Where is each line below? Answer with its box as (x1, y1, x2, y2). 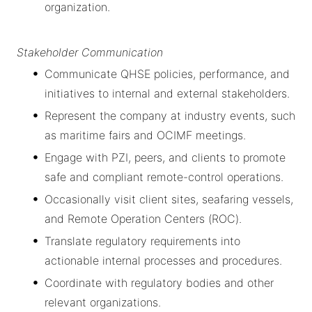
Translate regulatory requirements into (45, 233, 240, 248)
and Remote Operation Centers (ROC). (45, 211, 242, 226)
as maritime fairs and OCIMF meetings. (45, 127, 246, 142)
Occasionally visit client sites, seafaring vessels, (45, 192, 293, 206)
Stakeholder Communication (17, 45, 163, 59)
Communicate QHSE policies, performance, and (45, 66, 290, 81)
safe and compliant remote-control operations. (45, 169, 283, 184)
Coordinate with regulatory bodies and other (45, 275, 274, 290)
